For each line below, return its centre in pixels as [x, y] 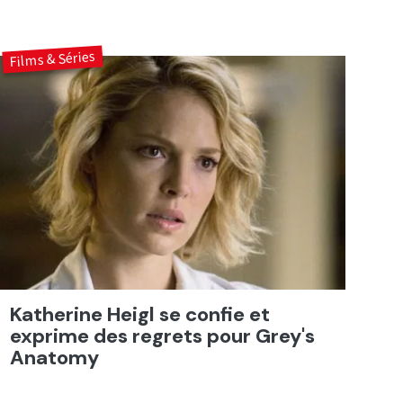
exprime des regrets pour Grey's [162, 336]
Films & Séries [53, 59]
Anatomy [54, 357]
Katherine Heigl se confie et [139, 314]
